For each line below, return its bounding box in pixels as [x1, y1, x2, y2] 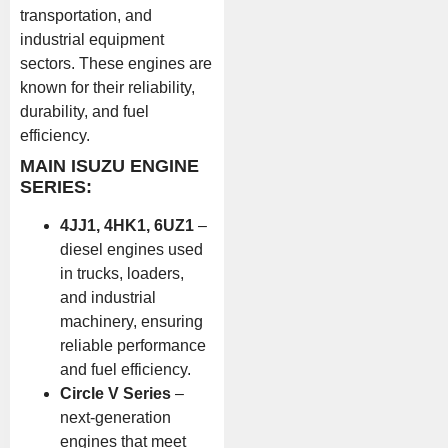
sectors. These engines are [20, 54, 212, 72]
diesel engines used [60, 240, 203, 258]
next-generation [60, 408, 171, 426]
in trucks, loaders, [60, 264, 184, 282]
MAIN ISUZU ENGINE [20, 155, 199, 176]
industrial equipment [20, 30, 164, 48]
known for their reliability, [20, 78, 195, 96]
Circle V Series [60, 384, 171, 402]
